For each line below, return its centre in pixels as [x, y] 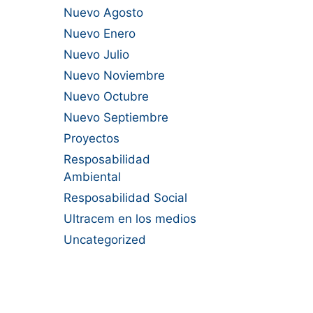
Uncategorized [105, 240]
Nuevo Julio [96, 55]
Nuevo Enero [100, 34]
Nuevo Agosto [103, 13]
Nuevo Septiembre [116, 118]
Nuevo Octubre [106, 97]
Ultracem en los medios [130, 219]
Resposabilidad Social [125, 198]
